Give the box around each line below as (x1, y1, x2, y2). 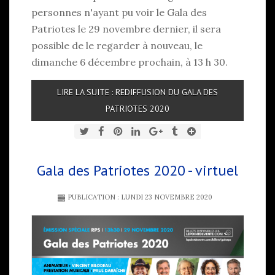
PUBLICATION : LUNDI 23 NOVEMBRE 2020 (65, 192, 212, 201)
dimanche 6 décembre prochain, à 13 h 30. (31, 55, 228, 68)
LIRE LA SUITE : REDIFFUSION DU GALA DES (57, 86, 218, 98)
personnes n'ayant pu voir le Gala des (31, 6, 207, 18)
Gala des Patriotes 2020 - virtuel (37, 160, 238, 180)
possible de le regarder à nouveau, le (31, 39, 203, 52)
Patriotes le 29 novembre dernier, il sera (31, 22, 221, 35)
